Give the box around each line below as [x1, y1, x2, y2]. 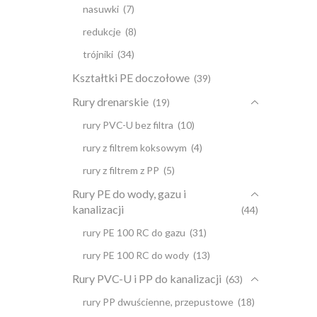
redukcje [83, 25, 121, 38]
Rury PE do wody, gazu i [72, 187, 186, 201]
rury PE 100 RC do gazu [83, 226, 185, 239]
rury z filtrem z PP [83, 164, 159, 177]
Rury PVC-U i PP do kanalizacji [72, 272, 221, 286]
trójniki [83, 48, 113, 61]
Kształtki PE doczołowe [72, 71, 190, 85]
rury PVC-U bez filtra [83, 119, 173, 132]
